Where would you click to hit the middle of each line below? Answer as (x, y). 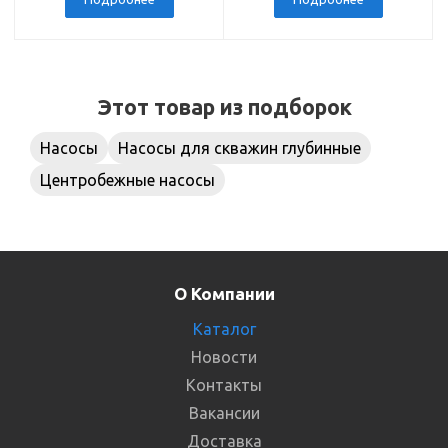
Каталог (224, 328)
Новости (224, 356)
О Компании (224, 293)
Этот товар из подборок (224, 106)
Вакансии (224, 412)
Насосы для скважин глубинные (239, 147)
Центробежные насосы (127, 179)
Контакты (224, 384)
